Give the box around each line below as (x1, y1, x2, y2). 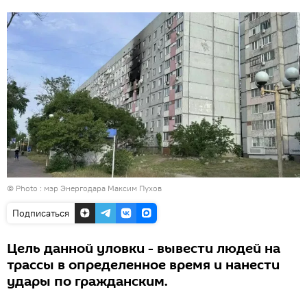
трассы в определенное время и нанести (7, 255, 280, 275)
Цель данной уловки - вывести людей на (7, 238, 280, 258)
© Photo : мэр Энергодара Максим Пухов (7, 182, 162, 193)
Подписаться (12, 206, 69, 219)
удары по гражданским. (7, 271, 168, 291)
